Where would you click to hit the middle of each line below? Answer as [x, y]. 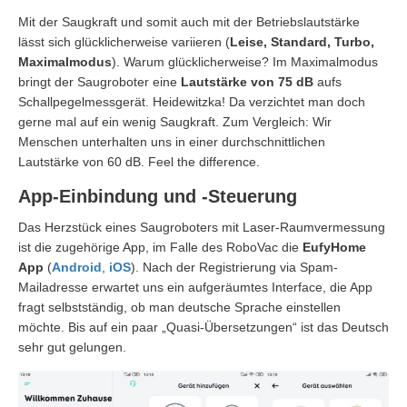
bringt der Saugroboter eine [99, 81]
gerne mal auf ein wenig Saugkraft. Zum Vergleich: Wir [175, 121]
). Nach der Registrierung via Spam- [234, 267]
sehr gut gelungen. [72, 347]
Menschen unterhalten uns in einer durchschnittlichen [172, 141]
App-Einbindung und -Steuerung [158, 196]
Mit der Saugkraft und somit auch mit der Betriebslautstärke [189, 21]
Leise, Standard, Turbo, [302, 41]
